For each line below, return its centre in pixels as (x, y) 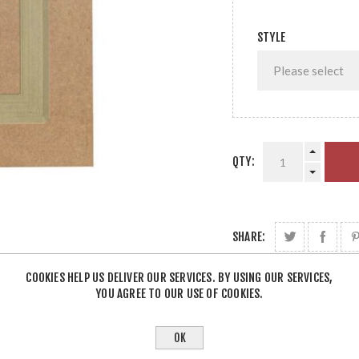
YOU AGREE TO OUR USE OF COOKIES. (179, 294)
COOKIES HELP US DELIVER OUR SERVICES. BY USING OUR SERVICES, (179, 278)
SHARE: (249, 237)
